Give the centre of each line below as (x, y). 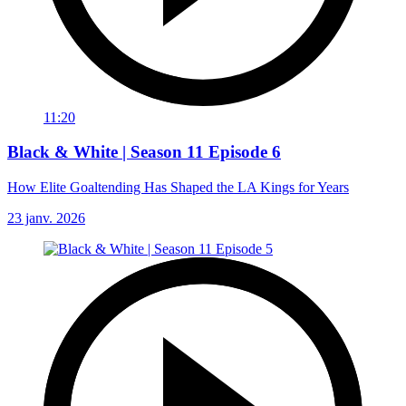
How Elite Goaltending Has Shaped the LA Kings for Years (178, 188)
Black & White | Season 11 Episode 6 (144, 152)
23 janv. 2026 (46, 218)
